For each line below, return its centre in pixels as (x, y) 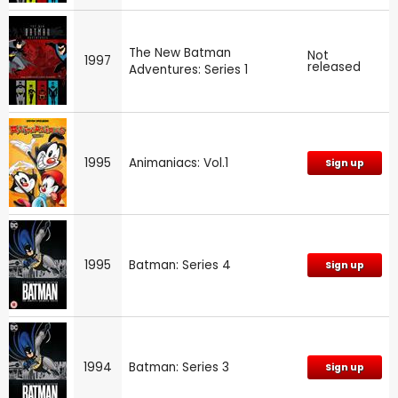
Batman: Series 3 (179, 368)
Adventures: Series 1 (188, 70)
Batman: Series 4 (180, 266)
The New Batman (180, 53)
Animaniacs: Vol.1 (179, 163)
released (334, 68)
